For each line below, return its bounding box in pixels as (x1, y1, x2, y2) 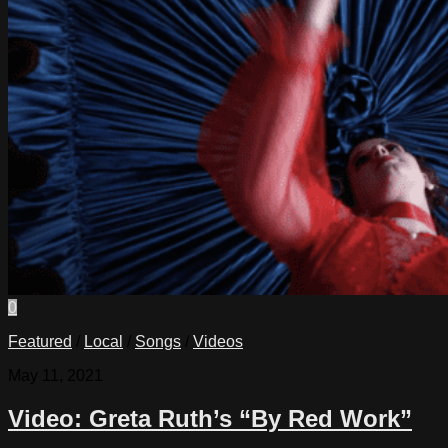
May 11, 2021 (8, 366, 103, 384)
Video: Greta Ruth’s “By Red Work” (8, 404, 412, 432)
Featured (8, 332, 72, 350)
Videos (193, 332, 243, 350)
